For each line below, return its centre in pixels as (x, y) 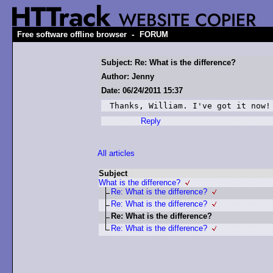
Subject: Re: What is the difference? (168, 62)
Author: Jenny (128, 76)
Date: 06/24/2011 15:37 (142, 90)
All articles (116, 153)
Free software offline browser (72, 34)
